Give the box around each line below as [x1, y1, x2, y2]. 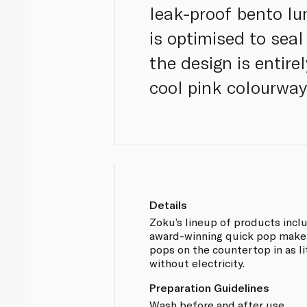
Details [149, 197, 188, 211]
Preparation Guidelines [149, 280, 270, 294]
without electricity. [149, 256, 245, 269]
